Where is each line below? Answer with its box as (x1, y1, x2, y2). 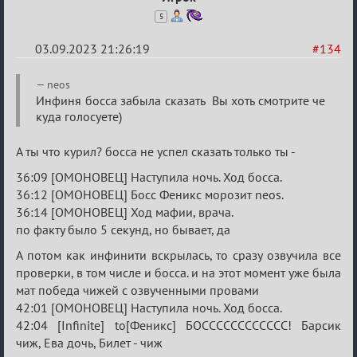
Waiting (15, 91, 76, 116)
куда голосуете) (36, 108, 122, 124)
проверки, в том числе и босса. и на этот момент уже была (16, 264, 341, 280)
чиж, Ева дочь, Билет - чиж (16, 334, 163, 351)
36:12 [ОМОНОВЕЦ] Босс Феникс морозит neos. (16, 186, 284, 202)
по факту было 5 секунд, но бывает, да (16, 221, 230, 237)
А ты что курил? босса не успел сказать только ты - (16, 143, 296, 159)
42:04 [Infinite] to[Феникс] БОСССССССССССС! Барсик (16, 316, 341, 333)
